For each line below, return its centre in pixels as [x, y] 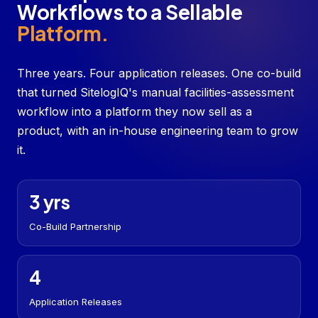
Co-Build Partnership [75, 227]
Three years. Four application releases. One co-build [159, 73]
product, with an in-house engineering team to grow [158, 131]
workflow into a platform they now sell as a [135, 112]
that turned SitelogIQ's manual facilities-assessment [155, 93]
